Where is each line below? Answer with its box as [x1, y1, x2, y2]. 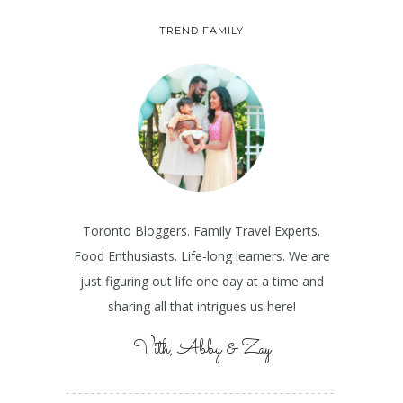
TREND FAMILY [159, 24, 244, 38]
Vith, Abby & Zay [132, 336, 271, 365]
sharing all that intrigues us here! [107, 298, 296, 316]
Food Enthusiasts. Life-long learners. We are [73, 247, 330, 265]
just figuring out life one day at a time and [79, 273, 324, 291]
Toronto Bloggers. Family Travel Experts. [83, 222, 320, 240]
